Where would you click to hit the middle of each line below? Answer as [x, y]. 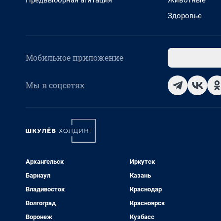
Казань [140, 175]
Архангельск [45, 162]
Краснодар [146, 189]
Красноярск [147, 203]
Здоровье [185, 16]
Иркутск [142, 162]
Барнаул [38, 175]
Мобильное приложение [74, 57]
